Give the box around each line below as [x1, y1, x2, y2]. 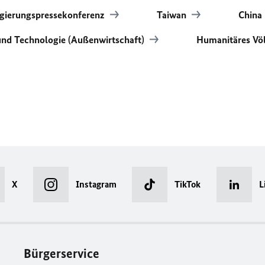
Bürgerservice [24, 245, 100, 261]
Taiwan [156, 9, 189, 21]
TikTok [174, 179, 201, 190]
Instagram [75, 179, 117, 190]
